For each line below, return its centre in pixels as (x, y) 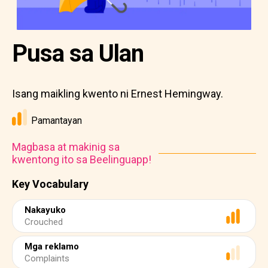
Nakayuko (45, 210)
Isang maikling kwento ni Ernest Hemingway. (118, 94)
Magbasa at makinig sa (66, 147)
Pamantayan (57, 121)
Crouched (44, 222)
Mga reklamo (52, 246)
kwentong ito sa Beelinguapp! (82, 159)
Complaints (47, 258)
